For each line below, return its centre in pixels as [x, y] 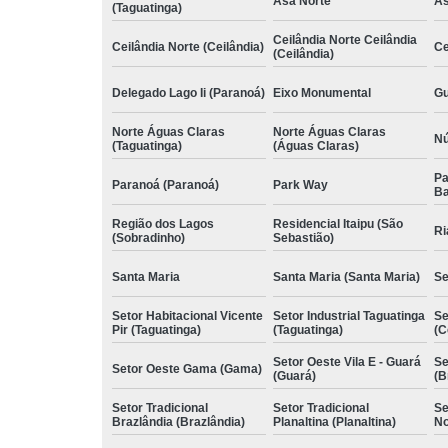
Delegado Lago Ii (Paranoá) [188, 92]
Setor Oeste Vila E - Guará [347, 361]
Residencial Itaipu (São [338, 223]
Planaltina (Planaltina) [334, 421]
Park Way [300, 184]
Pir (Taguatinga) [156, 329]
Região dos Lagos [163, 223]
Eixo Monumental [322, 92]
